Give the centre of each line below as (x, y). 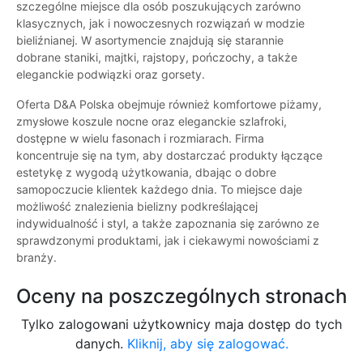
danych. (101, 344)
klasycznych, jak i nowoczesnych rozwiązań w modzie (160, 23)
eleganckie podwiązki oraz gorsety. (111, 75)
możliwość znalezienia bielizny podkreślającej (137, 207)
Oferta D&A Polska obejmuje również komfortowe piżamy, (169, 105)
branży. (36, 258)
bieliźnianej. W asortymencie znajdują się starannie (150, 41)
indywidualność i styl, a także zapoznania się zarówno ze (168, 224)
